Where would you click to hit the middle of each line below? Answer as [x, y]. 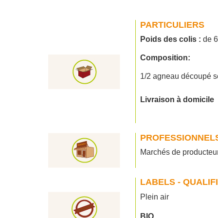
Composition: [166, 58]
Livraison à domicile [177, 100]
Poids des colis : [171, 39]
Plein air [155, 197]
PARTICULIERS [172, 25]
